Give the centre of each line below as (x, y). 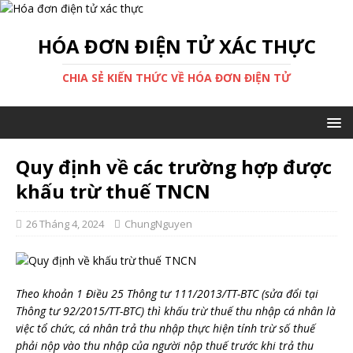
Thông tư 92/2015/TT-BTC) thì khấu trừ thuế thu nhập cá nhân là (176, 311)
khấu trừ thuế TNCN (113, 191)
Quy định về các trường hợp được (174, 167)
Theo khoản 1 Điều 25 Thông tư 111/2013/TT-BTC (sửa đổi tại (167, 294)
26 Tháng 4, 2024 (65, 224)
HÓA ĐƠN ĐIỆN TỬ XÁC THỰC (176, 46)
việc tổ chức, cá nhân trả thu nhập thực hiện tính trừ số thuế (165, 328)
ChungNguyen (158, 224)
